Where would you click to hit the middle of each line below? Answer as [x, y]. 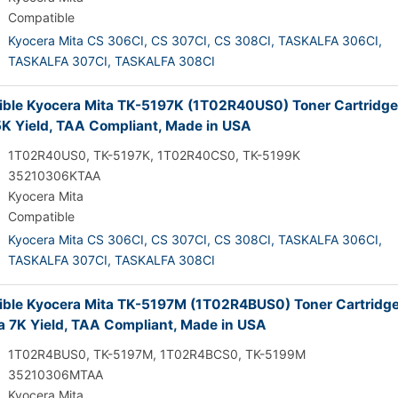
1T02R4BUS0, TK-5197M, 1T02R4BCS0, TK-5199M [157, 354]
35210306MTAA [56, 374]
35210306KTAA [54, 175]
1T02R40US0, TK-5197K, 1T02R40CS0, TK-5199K [154, 155]
